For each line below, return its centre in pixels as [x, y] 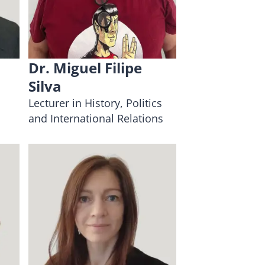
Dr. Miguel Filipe [85, 67]
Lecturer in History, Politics [96, 103]
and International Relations [96, 118]
